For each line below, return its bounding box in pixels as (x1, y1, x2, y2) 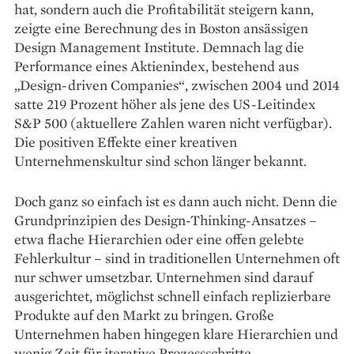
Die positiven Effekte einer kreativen (14, 132, 237, 151)
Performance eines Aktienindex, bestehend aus (14, 56, 299, 75)
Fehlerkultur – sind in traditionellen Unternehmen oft (14, 248, 340, 267)
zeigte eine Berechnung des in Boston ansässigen (14, 18, 308, 37)
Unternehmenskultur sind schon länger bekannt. (14, 151, 307, 170)
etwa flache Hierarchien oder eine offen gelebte (14, 229, 304, 248)
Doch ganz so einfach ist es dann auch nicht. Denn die (14, 191, 337, 210)
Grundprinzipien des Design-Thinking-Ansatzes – (14, 210, 317, 229)
